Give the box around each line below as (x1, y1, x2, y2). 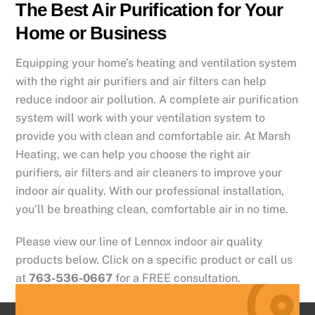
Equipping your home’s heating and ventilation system (15, 56, 297, 70)
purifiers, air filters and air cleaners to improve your (15, 165, 283, 179)
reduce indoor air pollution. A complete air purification (15, 92, 299, 106)
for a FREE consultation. (112, 271, 241, 285)
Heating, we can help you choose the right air (15, 147, 251, 161)
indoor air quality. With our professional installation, (15, 184, 285, 198)
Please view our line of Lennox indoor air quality (15, 235, 264, 249)
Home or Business (15, 22, 167, 43)
